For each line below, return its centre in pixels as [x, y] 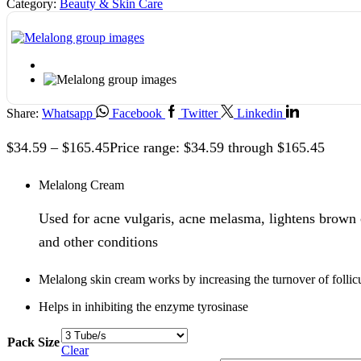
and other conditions [98, 241]
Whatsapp [67, 114]
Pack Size [33, 342]
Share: [23, 114]
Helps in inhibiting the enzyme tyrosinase [143, 306]
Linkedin [260, 114]
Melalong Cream [81, 185]
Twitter [199, 114]
